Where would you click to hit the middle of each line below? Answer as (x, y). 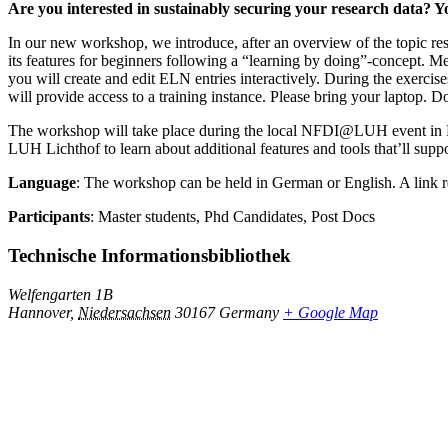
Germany (249, 312)
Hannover (39, 312)
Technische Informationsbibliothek (149, 256)
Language (42, 183)
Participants (49, 217)
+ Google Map (330, 312)
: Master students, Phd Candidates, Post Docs (232, 217)
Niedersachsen (124, 312)
